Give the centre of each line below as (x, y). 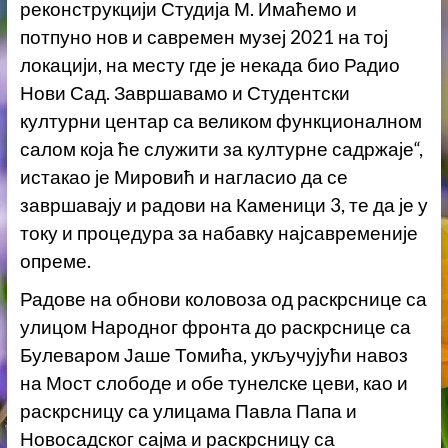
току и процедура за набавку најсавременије (218, 232)
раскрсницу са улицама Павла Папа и (188, 410)
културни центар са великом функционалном (220, 120)
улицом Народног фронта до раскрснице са (215, 326)
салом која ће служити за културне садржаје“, (221, 148)
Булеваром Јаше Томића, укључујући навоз (213, 354)
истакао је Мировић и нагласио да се (183, 176)
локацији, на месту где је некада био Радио (209, 64)
